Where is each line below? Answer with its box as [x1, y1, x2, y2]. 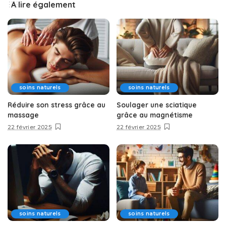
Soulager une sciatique [117, 100, 197, 109]
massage [8, 110, 39, 120]
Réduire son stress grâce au [8, 100, 105, 109]
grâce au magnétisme [117, 110, 193, 120]
